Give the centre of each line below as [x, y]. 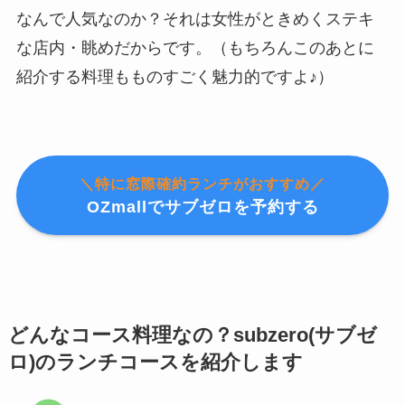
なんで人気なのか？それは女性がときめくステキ [195, 19]
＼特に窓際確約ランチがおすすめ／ [202, 184]
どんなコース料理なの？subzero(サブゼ [192, 336]
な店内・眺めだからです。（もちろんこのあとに [195, 47]
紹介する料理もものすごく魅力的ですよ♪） [174, 76]
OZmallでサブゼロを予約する [202, 207]
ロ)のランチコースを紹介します [155, 363]
